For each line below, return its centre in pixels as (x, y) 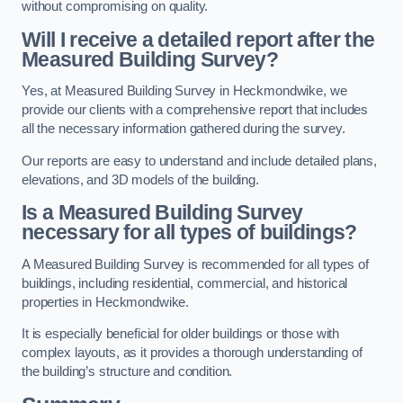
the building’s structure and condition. (127, 372)
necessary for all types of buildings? (189, 233)
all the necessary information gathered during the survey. (184, 129)
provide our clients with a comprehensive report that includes (195, 110)
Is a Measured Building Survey (162, 213)
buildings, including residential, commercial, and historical (185, 283)
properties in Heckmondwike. (106, 302)
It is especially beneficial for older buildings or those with (181, 334)
